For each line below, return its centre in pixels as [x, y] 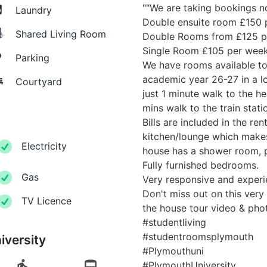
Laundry [33, 10]
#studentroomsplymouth [198, 236]
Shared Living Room [60, 34]
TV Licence [46, 201]
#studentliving [174, 222]
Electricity [44, 146]
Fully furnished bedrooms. [201, 165]
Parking [32, 58]
